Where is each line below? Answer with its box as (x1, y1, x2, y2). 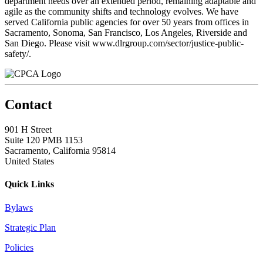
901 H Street (5, 124, 52, 135)
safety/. (5, 49, 31, 59)
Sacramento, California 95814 (5, 146, 116, 156)
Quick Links (5, 179, 54, 190)
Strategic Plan (5, 222, 56, 232)
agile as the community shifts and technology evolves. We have (5, 6, 238, 17)
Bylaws (5, 202, 33, 213)
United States (5, 156, 54, 167)
